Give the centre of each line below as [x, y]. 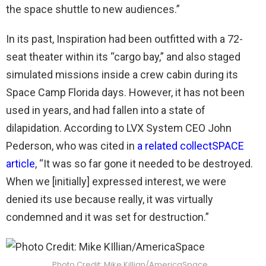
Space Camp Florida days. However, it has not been [125, 92]
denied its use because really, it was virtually [110, 199]
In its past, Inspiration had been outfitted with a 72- [124, 39]
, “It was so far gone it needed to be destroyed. [144, 164]
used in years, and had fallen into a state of [106, 110]
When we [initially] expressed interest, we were [116, 181]
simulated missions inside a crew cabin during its [122, 75]
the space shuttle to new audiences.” [93, 9]
